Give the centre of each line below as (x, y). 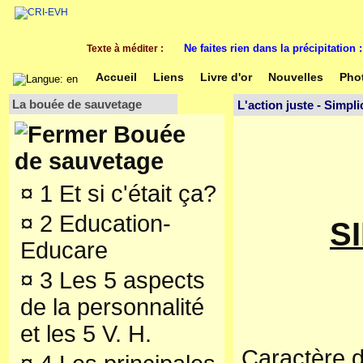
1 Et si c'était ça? (125, 194)
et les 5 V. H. (86, 334)
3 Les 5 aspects (119, 280)
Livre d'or (226, 77)
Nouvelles (296, 77)
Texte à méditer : (127, 49)
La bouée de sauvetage (77, 104)
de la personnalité (112, 307)
